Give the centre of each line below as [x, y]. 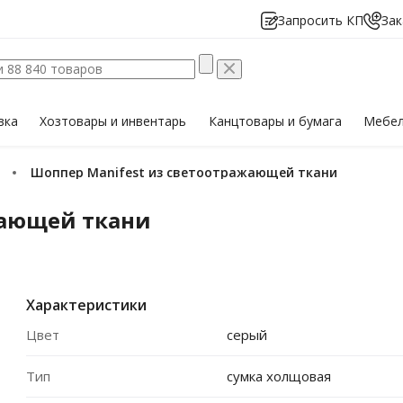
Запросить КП [321, 20]
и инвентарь [149, 121]
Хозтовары [76, 121]
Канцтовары [248, 121]
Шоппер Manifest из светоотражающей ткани [191, 172]
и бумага [314, 121]
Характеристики [86, 305]
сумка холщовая [278, 376]
